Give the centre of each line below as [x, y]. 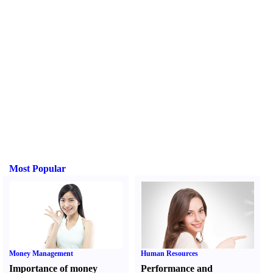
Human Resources [170, 253]
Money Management [41, 253]
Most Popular [37, 168]
